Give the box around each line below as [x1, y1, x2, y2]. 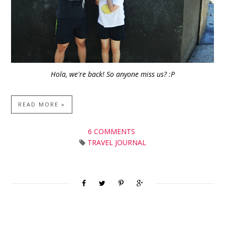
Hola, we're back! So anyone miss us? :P [50, 69, 177, 79]
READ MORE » [18, 100, 66, 108]
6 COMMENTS [88, 126, 137, 136]
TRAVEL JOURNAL [87, 137, 146, 147]
